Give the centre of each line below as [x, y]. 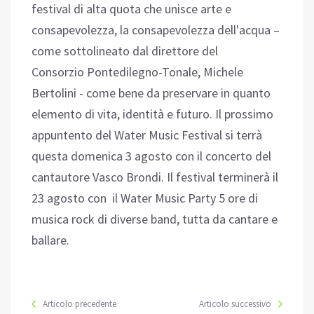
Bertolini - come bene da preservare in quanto [151, 93]
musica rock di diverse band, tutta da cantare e [155, 219]
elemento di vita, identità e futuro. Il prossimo [152, 114]
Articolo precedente [80, 304]
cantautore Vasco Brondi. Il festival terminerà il [155, 177]
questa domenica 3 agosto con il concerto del [151, 156]
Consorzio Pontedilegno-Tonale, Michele [137, 72]
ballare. [50, 240]
